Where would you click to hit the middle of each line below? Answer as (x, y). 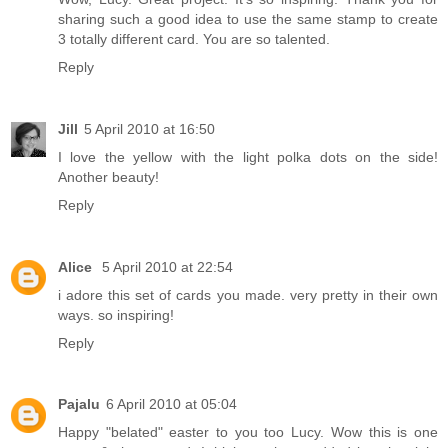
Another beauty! (108, 176)
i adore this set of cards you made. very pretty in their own (248, 294)
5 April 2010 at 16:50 (149, 128)
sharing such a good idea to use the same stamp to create (248, 18)
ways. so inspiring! (116, 314)
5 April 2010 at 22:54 (167, 266)
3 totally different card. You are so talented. (194, 38)
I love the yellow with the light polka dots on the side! (248, 156)
